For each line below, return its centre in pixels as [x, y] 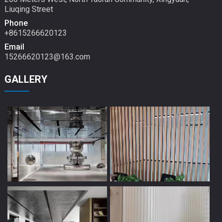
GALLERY [26, 79]
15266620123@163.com [47, 56]
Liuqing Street [28, 9]
